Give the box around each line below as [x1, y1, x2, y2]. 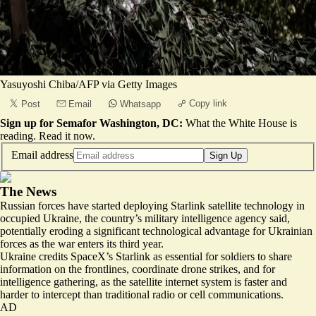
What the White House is [186, 117, 297, 129]
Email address [11, 148, 73, 161]
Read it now [39, 130, 92, 142]
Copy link [189, 98, 227, 109]
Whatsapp [120, 99, 161, 109]
